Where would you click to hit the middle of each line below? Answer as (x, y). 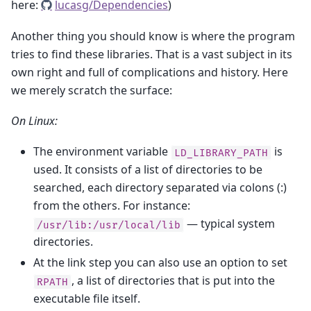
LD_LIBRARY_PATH (221, 153)
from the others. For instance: (112, 206)
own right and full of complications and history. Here (150, 72)
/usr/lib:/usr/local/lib (109, 225)
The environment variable (102, 152)
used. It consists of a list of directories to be (148, 170)
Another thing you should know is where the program (153, 36)
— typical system (229, 224)
